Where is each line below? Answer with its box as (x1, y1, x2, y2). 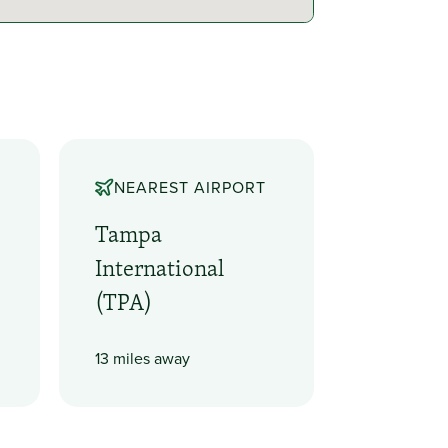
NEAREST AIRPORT (113, 176, 266, 199)
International (95, 251, 225, 284)
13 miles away (95, 347, 191, 370)
